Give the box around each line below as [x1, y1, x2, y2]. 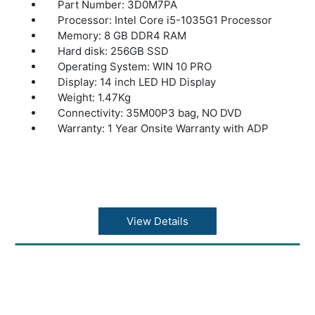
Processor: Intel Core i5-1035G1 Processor [58, 13, 273, 27]
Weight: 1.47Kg [58, 91, 131, 105]
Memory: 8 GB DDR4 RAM [58, 29, 187, 43]
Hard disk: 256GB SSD [58, 44, 169, 58]
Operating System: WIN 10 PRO [58, 60, 212, 74]
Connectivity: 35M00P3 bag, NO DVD [58, 106, 243, 120]
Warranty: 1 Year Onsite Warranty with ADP [58, 122, 269, 136]
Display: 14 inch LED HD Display [58, 75, 217, 89]
